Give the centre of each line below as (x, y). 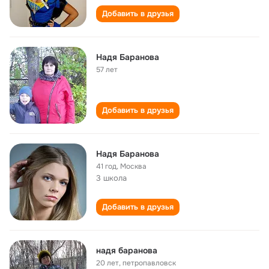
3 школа (111, 178)
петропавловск (149, 263)
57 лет (107, 70)
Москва (133, 166)
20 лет (107, 263)
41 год (106, 166)
